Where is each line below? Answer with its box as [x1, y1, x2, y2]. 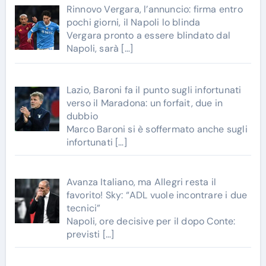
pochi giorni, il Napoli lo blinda [66, 15, 201, 28]
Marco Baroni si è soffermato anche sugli [66, 123, 248, 136]
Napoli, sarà [66, 42, 122, 55]
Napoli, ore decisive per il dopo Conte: [66, 215, 236, 228]
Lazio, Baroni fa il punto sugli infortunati [66, 84, 242, 97]
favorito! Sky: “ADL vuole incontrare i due [66, 189, 248, 202]
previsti [66, 228, 103, 241]
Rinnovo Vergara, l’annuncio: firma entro [66, 2, 243, 15]
